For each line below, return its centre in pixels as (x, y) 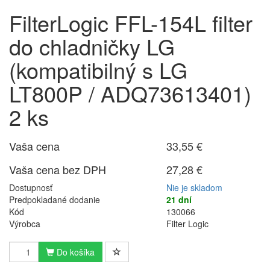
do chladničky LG (92, 46)
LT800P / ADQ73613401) (130, 93)
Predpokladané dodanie (55, 199)
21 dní (179, 199)
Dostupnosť (31, 187)
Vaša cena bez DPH (58, 169)
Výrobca (25, 224)
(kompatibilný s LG (98, 70)
